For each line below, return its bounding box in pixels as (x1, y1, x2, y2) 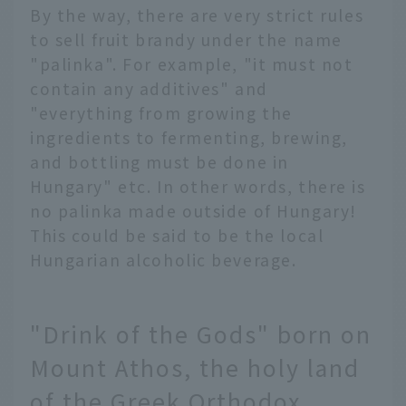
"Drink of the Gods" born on (30, 317, 372, 351)
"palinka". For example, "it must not (30, 53, 353, 76)
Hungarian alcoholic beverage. (30, 248, 297, 272)
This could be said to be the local (30, 224, 324, 247)
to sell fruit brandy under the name (30, 28, 343, 52)
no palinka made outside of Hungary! (30, 199, 357, 223)
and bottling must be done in (30, 150, 289, 174)
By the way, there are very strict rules (30, 4, 364, 27)
